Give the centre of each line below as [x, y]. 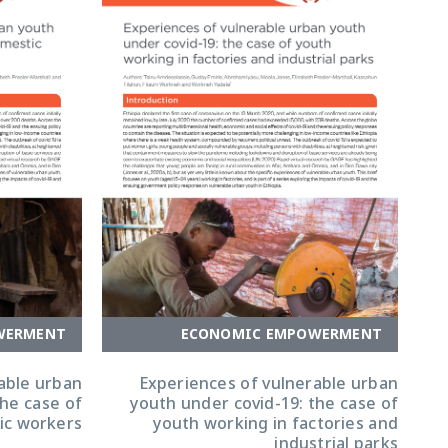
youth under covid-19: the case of [264, 404]
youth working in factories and [275, 424]
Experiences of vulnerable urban [268, 384]
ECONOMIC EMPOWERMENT [281, 335]
